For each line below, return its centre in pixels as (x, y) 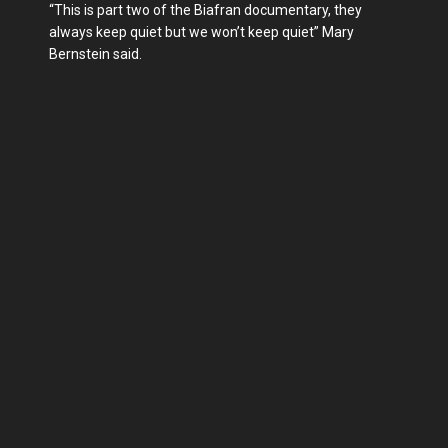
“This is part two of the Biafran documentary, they (205, 10)
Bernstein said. (95, 54)
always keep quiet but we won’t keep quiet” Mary (201, 32)
